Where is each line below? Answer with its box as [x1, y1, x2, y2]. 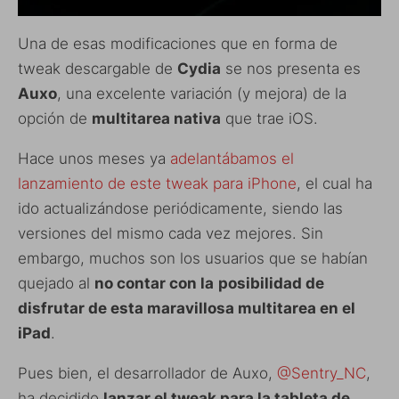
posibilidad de [218, 273, 324, 292]
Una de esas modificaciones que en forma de [18, 34, 338, 53]
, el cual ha [297, 174, 372, 192]
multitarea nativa [92, 109, 221, 127]
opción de [18, 109, 92, 127]
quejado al [18, 273, 94, 292]
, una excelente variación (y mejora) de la [57, 84, 346, 102]
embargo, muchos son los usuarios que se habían [18, 248, 368, 267]
